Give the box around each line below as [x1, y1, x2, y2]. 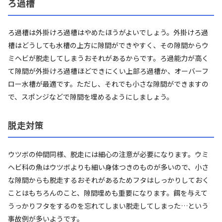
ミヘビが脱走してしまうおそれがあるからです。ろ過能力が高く [8, 53, 209, 63]
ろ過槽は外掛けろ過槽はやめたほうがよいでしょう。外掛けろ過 [8, 27, 208, 37]
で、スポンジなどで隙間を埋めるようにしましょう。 [8, 91, 173, 102]
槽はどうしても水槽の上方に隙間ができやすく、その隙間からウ [8, 40, 209, 50]
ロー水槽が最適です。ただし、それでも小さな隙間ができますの [8, 78, 209, 89]
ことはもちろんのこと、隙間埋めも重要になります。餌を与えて [8, 187, 208, 198]
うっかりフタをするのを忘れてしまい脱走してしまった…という [8, 200, 209, 211]
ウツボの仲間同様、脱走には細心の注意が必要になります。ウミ [8, 149, 209, 159]
